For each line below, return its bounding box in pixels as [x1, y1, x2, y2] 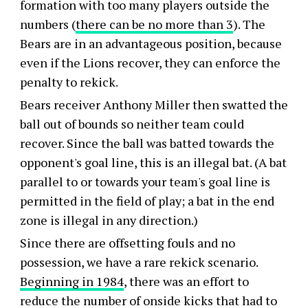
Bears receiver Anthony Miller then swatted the [19, 96, 288, 113]
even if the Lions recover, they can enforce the [19, 54, 280, 71]
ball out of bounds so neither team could [19, 115, 244, 132]
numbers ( [19, 15, 76, 32]
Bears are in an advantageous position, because [19, 34, 282, 52]
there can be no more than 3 [75, 15, 233, 32]
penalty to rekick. [19, 73, 118, 90]
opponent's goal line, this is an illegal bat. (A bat [19, 153, 287, 170]
